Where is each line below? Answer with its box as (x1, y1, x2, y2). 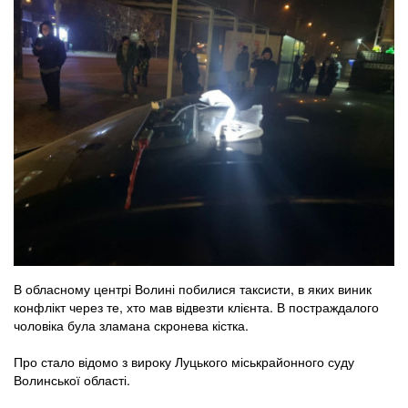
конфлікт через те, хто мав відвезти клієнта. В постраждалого (14, 298, 379, 317)
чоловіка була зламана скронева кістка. (14, 316, 249, 335)
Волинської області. (14, 371, 130, 390)
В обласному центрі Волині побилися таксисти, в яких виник (14, 280, 372, 299)
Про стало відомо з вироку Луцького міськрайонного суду (14, 352, 354, 372)
